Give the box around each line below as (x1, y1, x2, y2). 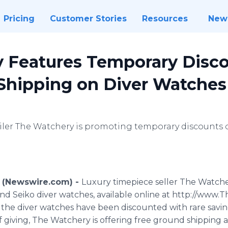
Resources (141, 14, 188, 23)
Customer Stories (49, 14, 127, 23)
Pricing (3, 14, 35, 23)
